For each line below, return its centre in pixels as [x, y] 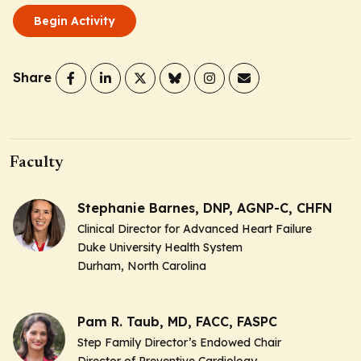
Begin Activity [75, 21]
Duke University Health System [162, 247]
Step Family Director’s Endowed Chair [181, 342]
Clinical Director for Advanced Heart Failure [196, 228]
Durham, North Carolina [142, 266]
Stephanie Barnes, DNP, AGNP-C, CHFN [205, 207]
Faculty [37, 162]
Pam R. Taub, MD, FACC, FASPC [177, 321]
